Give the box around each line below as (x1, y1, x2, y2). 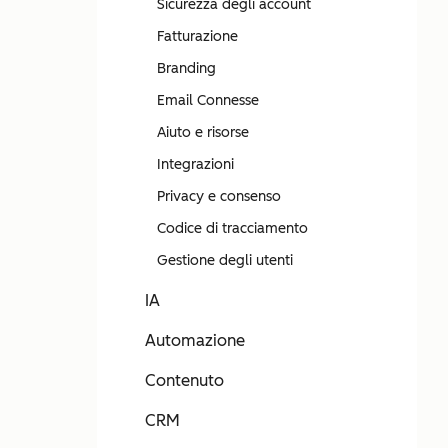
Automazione (145, 331, 245, 350)
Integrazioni (157, 156, 234, 173)
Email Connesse (157, 92, 259, 109)
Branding (157, 60, 216, 77)
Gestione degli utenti (157, 252, 293, 269)
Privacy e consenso (157, 188, 281, 205)
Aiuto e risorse (157, 124, 249, 141)
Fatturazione (157, 28, 238, 45)
